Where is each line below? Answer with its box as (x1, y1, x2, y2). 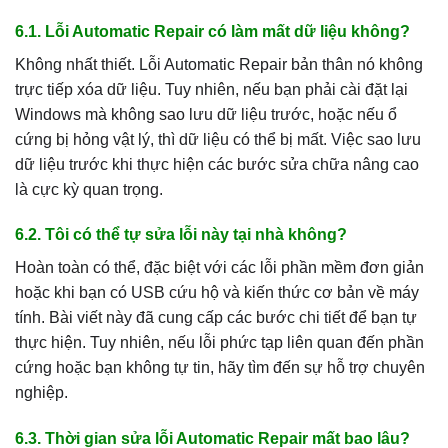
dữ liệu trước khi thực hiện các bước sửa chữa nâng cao (15, 155, 419, 173)
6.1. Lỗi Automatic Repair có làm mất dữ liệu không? (15, 22, 410, 40)
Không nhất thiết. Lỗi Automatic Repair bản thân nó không (15, 55, 423, 73)
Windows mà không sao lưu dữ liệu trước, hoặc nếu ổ (15, 105, 397, 123)
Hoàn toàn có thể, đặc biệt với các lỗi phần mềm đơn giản (15, 259, 424, 277)
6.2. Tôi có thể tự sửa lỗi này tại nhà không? (15, 226, 347, 244)
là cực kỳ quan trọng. (15, 180, 163, 198)
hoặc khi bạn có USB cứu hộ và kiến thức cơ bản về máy (15, 284, 419, 302)
